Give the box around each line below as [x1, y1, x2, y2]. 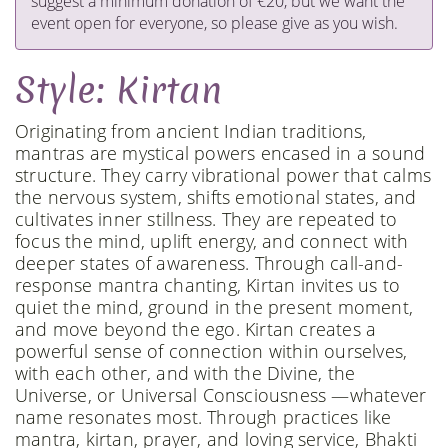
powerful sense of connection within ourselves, [15, 339, 408, 363]
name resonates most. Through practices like [15, 405, 392, 429]
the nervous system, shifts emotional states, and [15, 185, 417, 209]
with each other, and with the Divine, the [15, 361, 356, 385]
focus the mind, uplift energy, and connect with [15, 229, 409, 253]
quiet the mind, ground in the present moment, [15, 295, 414, 319]
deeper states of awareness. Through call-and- [15, 251, 404, 275]
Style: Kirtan [15, 66, 222, 115]
